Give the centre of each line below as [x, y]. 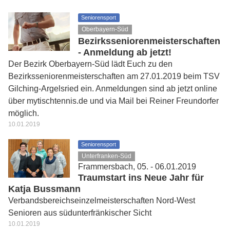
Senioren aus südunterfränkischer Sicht [80, 213]
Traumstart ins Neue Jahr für [141, 177]
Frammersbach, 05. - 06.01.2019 [137, 166]
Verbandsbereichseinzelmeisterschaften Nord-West [102, 200]
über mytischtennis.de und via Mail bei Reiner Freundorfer [113, 101]
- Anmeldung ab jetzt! [125, 52]
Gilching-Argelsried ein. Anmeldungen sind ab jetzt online [113, 88]
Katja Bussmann [44, 189]
